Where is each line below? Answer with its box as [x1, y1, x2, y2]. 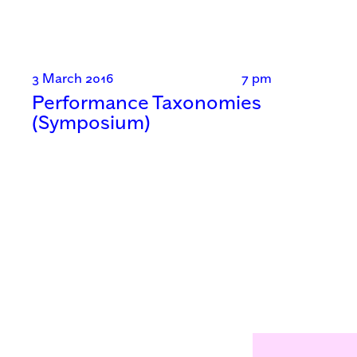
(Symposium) [32, 115, 151, 134]
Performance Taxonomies [32, 95, 261, 114]
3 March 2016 [32, 73, 113, 86]
